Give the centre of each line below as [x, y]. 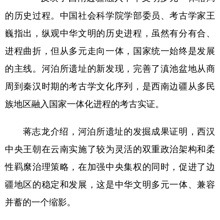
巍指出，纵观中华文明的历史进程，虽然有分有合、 [110, 33]
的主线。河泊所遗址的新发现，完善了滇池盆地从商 [110, 68]
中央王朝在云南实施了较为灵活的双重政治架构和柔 [110, 149]
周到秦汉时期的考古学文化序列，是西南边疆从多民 [110, 86]
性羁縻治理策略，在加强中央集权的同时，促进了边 [110, 166]
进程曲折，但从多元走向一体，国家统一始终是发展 [110, 50]
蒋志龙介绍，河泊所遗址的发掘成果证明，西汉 [110, 131]
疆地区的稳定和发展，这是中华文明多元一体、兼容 [110, 184]
